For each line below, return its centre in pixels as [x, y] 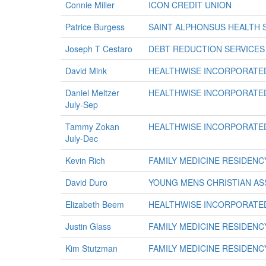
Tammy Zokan [92, 126]
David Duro [86, 182]
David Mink [86, 71]
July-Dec [82, 138]
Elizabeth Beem [95, 204]
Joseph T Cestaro [99, 49]
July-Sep [82, 104]
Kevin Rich [85, 160]
